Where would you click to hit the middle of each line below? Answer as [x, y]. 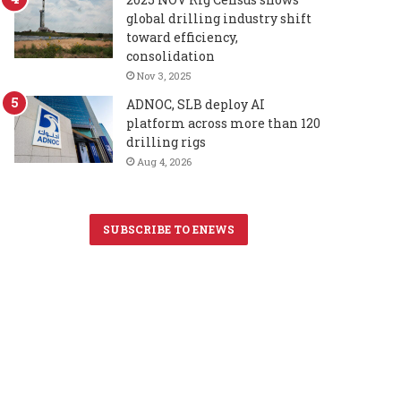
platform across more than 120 [224, 124]
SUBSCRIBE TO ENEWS [169, 230]
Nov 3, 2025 [165, 76]
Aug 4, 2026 [165, 162]
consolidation [171, 56]
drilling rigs [166, 142]
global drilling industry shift [219, 19]
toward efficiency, [183, 38]
